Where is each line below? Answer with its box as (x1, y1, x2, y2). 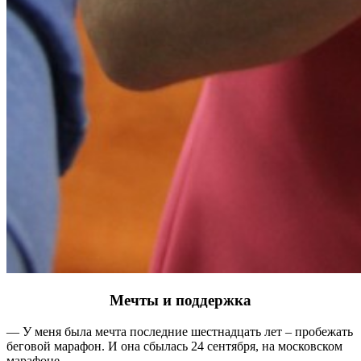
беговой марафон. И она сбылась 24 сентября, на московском (6, 338, 342, 353)
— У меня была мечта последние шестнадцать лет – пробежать (6, 324, 353, 338)
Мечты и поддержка (110, 291, 251, 309)
